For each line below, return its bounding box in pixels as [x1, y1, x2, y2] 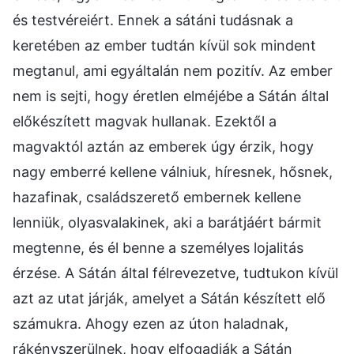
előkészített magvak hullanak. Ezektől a [13, 113, 277, 130]
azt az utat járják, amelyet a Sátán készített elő [13, 290, 326, 307]
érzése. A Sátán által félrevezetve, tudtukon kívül [13, 265, 338, 282]
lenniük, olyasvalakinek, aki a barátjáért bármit [13, 214, 322, 232]
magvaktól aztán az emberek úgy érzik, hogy [13, 138, 314, 156]
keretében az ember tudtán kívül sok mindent [13, 37, 316, 55]
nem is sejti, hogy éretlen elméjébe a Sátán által [13, 88, 329, 105]
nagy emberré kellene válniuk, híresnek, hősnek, [13, 164, 333, 181]
